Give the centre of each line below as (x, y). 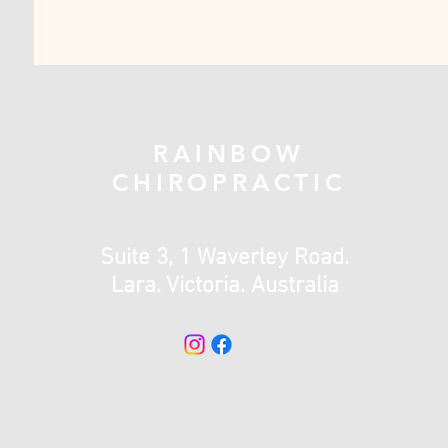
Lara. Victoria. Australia (227, 286)
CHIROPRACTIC (229, 182)
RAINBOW (229, 153)
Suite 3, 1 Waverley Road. (227, 258)
